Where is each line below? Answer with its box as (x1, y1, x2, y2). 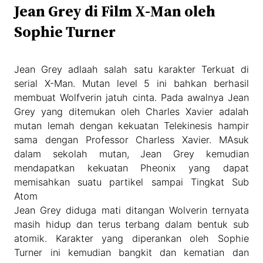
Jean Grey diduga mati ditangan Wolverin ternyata (14, 204, 249, 216)
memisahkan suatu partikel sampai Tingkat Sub (14, 176, 249, 188)
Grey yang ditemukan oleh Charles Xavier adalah (14, 105, 249, 117)
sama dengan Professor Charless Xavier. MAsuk (14, 133, 249, 146)
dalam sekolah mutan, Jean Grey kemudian (14, 147, 249, 160)
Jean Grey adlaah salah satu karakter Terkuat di (14, 63, 249, 75)
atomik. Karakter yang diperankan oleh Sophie (14, 232, 249, 244)
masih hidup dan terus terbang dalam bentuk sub (14, 218, 249, 230)
